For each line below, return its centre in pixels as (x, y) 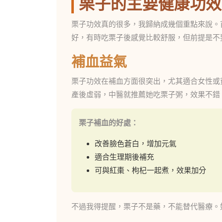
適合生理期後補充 (124, 157)
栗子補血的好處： (109, 123)
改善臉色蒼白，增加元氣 (136, 143)
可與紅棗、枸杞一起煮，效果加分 (150, 170)
